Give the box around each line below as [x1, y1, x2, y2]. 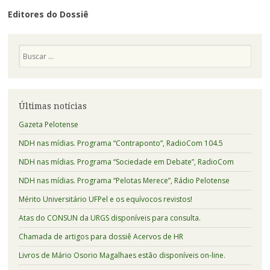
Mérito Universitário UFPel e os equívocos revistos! [18, 194, 192, 205]
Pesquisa [17, 43, 49, 54]
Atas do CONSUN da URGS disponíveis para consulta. [18, 213, 201, 224]
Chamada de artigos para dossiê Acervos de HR [18, 231, 183, 242]
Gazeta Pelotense [18, 119, 78, 130]
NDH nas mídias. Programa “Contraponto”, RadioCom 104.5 [18, 138, 223, 149]
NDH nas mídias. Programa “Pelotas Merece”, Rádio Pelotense [18, 175, 230, 186]
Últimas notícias [18, 101, 87, 111]
